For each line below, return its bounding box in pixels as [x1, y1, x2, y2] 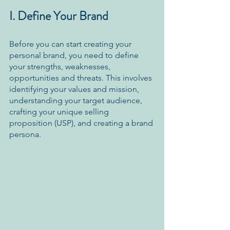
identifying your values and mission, [9, 84, 141, 94]
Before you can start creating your [9, 39, 133, 49]
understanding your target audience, [9, 95, 144, 106]
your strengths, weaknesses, [9, 62, 112, 72]
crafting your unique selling [9, 107, 111, 117]
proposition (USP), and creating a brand [9, 118, 155, 128]
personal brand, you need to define [9, 50, 141, 61]
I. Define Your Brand [9, 7, 108, 25]
